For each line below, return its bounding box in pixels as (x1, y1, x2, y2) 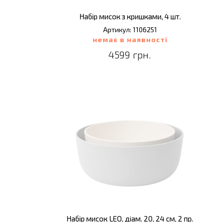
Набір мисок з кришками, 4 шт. (79, 12, 181, 21)
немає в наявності (92, 35, 167, 44)
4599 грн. (109, 49, 152, 60)
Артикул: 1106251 (103, 25, 157, 34)
